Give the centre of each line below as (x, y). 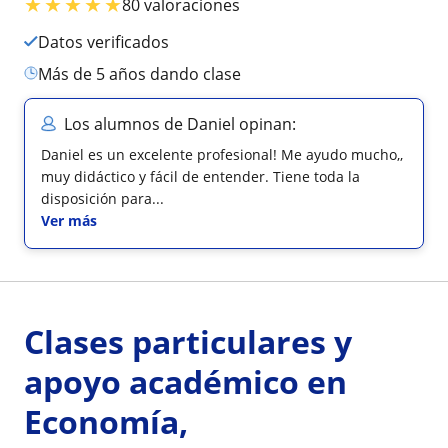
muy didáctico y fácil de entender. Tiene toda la (200, 176)
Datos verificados (109, 41)
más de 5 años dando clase (146, 73)
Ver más (69, 220)
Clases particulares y (188, 341)
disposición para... (102, 198)
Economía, (106, 421)
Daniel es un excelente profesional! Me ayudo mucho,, (222, 154)
